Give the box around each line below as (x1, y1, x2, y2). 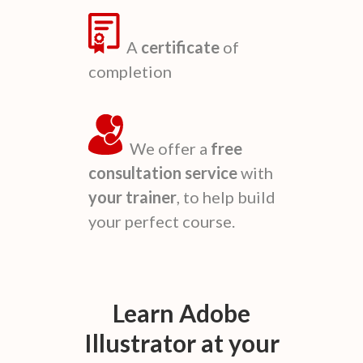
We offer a (123, 138, 211, 158)
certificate (141, 36, 220, 57)
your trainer (88, 186, 177, 207)
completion (88, 61, 172, 81)
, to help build (177, 186, 275, 207)
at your (195, 327, 280, 357)
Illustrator (83, 327, 196, 357)
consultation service (88, 162, 237, 182)
